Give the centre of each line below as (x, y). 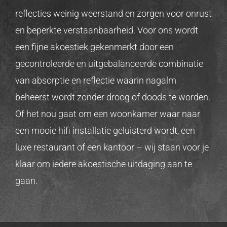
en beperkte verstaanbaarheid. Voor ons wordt (106, 30)
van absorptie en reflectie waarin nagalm (96, 81)
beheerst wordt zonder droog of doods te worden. (112, 97)
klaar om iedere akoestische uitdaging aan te (103, 164)
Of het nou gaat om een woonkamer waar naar (107, 114)
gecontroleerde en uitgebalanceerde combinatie (109, 64)
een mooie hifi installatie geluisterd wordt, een (105, 131)
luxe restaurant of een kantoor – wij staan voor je (112, 147)
